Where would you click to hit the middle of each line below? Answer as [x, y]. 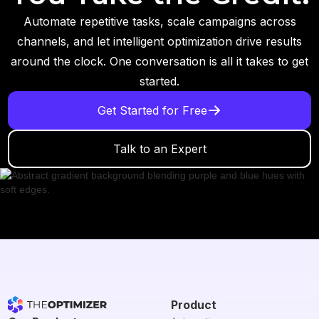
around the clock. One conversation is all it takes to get [159, 62]
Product [194, 305]
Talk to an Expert [159, 149]
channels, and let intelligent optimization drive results [159, 42]
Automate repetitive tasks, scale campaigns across [159, 22]
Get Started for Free [152, 111]
